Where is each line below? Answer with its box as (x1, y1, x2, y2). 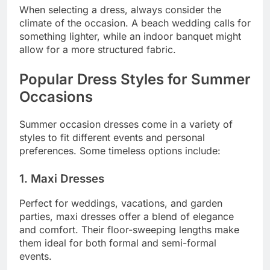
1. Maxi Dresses (19, 171, 104, 186)
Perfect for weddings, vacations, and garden (19, 197, 222, 210)
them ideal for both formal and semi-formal (19, 237, 216, 250)
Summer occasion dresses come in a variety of (19, 118, 233, 130)
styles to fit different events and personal (19, 131, 205, 143)
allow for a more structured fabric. (19, 43, 176, 55)
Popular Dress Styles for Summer (19, 70, 251, 88)
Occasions (19, 87, 93, 105)
